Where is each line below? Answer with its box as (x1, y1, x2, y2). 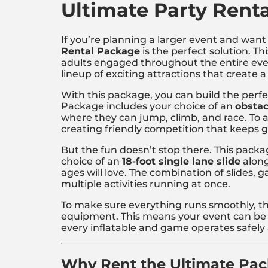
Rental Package (61, 45, 140, 57)
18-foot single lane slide (122, 156, 240, 167)
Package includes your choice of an (61, 100, 235, 112)
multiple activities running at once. (61, 178, 230, 190)
